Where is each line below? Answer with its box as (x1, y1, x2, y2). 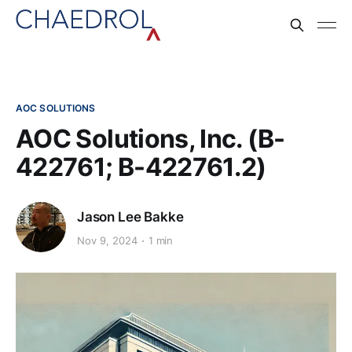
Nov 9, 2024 (77, 234, 137, 247)
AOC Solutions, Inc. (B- (16, 123, 285, 154)
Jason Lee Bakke (77, 208, 184, 225)
